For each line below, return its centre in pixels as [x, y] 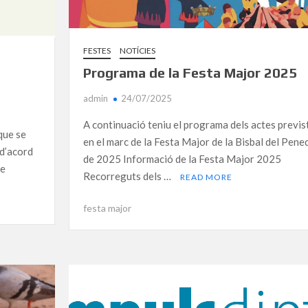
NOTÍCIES [137, 50]
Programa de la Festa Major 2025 [190, 72]
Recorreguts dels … [128, 176]
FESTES [97, 50]
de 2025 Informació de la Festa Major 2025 [182, 158]
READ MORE [206, 177]
